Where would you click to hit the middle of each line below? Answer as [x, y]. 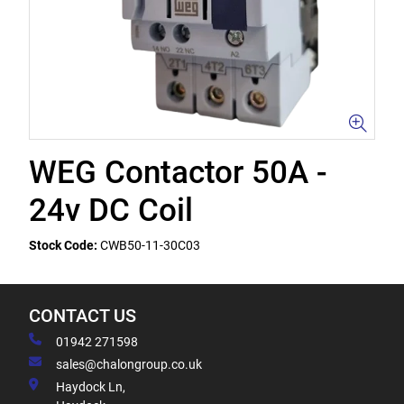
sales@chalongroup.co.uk [129, 364]
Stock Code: [63, 245]
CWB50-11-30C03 [150, 245]
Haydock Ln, [91, 387]
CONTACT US [83, 316]
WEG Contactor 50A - [178, 173]
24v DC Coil [111, 211]
